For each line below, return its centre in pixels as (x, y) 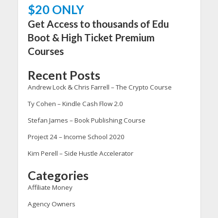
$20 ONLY (56, 9)
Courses (45, 51)
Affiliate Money (50, 187)
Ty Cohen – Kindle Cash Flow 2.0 (75, 103)
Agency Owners (51, 204)
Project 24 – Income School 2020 (76, 136)
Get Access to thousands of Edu (98, 24)
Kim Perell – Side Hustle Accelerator (80, 153)
